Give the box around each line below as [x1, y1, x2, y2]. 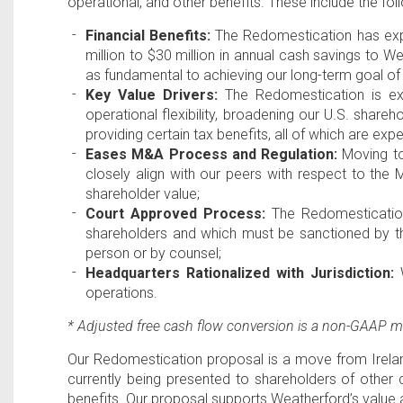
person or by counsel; [85, 245, 221, 262]
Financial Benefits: [85, 27, 211, 44]
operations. [85, 284, 157, 301]
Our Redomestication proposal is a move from [67, 351, 372, 368]
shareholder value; [85, 185, 200, 202]
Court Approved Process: [85, 205, 266, 222]
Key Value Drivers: [85, 86, 218, 103]
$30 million [147, 47, 216, 64]
